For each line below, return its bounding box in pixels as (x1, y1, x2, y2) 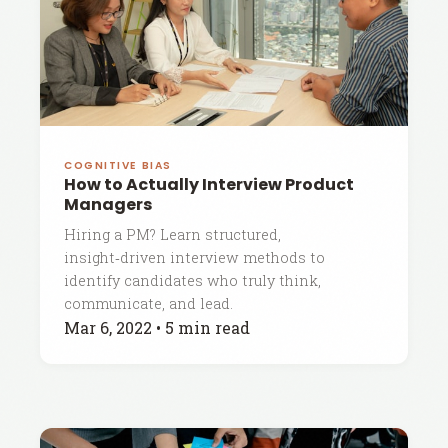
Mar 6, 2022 (64, 317, 152, 338)
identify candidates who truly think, (64, 271, 321, 290)
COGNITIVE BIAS (64, 158, 172, 173)
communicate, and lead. (64, 294, 233, 313)
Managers (64, 193, 152, 216)
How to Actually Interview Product (64, 173, 354, 196)
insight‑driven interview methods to (64, 248, 325, 267)
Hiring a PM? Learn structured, (64, 225, 281, 244)
